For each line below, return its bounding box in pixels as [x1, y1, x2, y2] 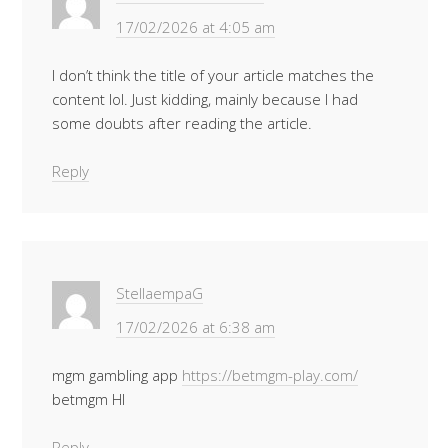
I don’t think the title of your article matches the [52, 65, 374, 85]
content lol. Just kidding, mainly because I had [52, 89, 358, 109]
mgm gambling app [52, 365, 182, 385]
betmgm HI [52, 389, 125, 409]
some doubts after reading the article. [52, 113, 312, 133]
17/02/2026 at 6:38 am [116, 317, 275, 337]
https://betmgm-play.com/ [182, 365, 358, 385]
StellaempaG [116, 283, 203, 303]
